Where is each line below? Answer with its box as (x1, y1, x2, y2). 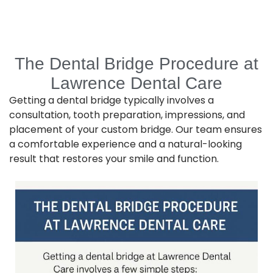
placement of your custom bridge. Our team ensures (9, 122, 262, 136)
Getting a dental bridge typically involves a (9, 93, 214, 107)
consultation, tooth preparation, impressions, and (9, 107, 245, 122)
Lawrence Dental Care (51, 73, 222, 93)
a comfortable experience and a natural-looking (9, 136, 242, 151)
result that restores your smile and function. (9, 151, 219, 166)
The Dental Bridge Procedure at (15, 54, 258, 73)
